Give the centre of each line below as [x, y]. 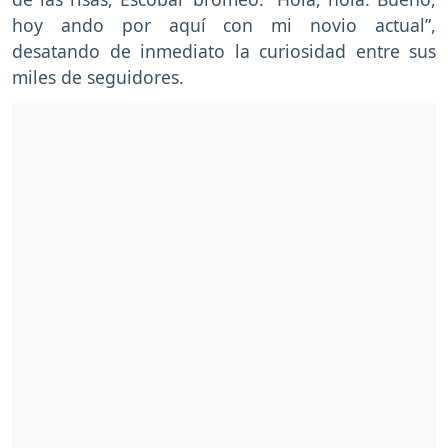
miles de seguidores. [98, 77]
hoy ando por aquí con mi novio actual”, [224, 25]
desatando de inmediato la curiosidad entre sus [224, 51]
